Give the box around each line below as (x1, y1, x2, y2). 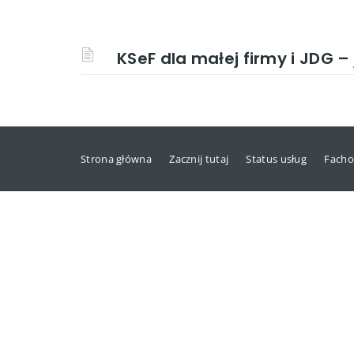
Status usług (246, 152, 307, 166)
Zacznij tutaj (169, 152, 229, 166)
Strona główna (81, 152, 152, 166)
